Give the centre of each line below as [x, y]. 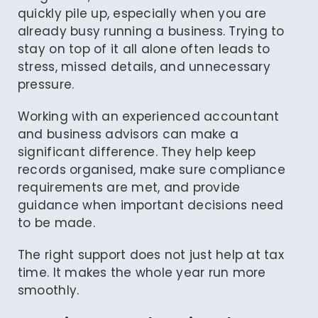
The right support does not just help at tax [150, 255]
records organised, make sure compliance [151, 170]
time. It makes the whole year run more [142, 273]
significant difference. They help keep [137, 152]
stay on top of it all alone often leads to [144, 49]
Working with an [70, 117]
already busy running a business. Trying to [151, 32]
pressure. [46, 85]
